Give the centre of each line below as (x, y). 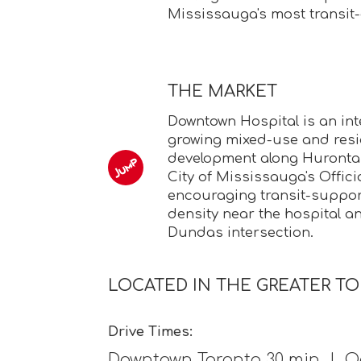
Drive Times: (151, 331)
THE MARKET (223, 91)
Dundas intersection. (241, 232)
